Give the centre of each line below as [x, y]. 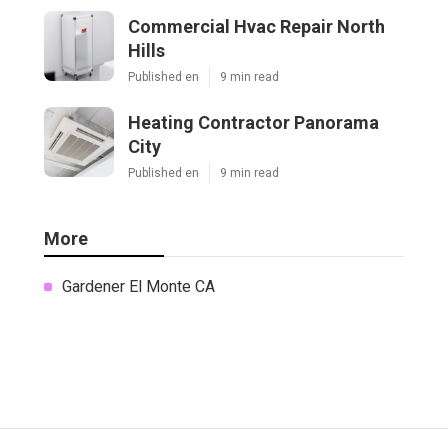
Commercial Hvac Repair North [256, 26]
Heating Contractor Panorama [253, 122]
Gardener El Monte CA [138, 286]
